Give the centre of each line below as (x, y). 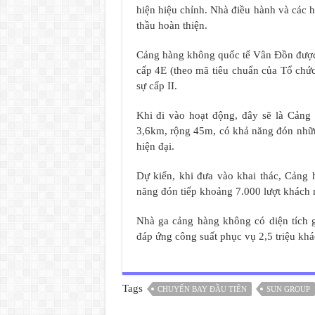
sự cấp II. (156, 85)
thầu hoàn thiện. (172, 25)
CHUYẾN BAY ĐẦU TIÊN (202, 289)
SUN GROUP (288, 289)
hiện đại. (155, 146)
